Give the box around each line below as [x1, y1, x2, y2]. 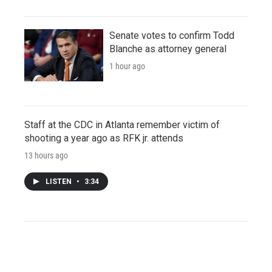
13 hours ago [24, 150, 68, 160]
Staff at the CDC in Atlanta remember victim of [24, 118, 220, 131]
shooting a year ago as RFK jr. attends [24, 132, 183, 144]
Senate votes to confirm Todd [109, 29, 234, 41]
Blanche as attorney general [109, 42, 226, 55]
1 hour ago [109, 61, 145, 71]
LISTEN [46, 177, 73, 186]
